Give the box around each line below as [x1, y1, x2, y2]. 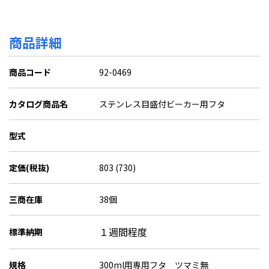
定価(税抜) [9, 162, 49, 174]
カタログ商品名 [9, 98, 68, 110]
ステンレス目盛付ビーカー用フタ [99, 98, 225, 110]
